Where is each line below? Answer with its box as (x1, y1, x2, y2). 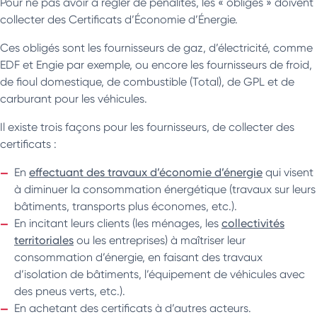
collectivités (221, 216, 284, 230)
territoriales (14, 233, 74, 247)
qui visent (263, 165, 313, 179)
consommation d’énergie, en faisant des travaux (14, 250, 263, 264)
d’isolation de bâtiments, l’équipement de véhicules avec (14, 267, 305, 281)
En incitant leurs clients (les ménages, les (14, 216, 221, 230)
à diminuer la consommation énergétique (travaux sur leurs (14, 182, 316, 196)
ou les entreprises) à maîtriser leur (74, 233, 246, 247)
